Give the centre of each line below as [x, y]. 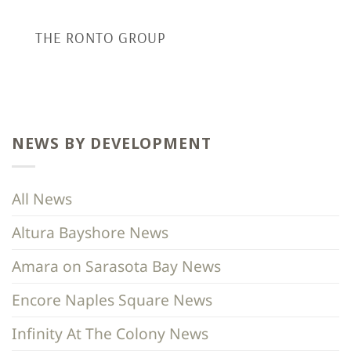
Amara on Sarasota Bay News [116, 266]
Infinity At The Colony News [110, 333]
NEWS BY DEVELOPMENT [112, 143]
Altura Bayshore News [90, 232]
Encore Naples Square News [112, 300]
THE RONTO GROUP [101, 38]
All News [42, 199]
